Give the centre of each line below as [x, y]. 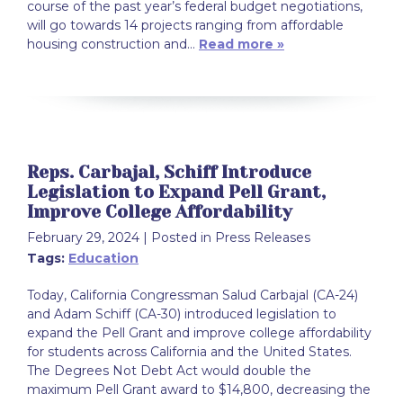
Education [103, 258]
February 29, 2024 [83, 237]
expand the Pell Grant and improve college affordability [199, 332]
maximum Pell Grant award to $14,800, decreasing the [199, 389]
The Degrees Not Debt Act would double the [169, 370]
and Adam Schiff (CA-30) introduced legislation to [182, 313]
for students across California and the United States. [189, 351]
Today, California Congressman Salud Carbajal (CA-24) [193, 295]
